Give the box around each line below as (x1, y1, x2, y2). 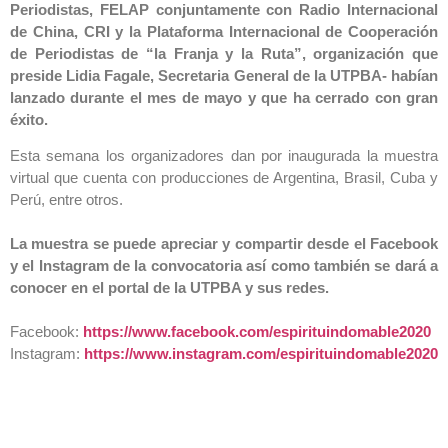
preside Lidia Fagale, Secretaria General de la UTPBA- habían (10, 67, 438, 84)
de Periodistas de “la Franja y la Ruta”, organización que (10, 45, 438, 62)
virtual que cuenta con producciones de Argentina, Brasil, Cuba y (10, 169, 438, 187)
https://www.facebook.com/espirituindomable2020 (83, 323, 431, 341)
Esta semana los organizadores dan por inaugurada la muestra (10, 147, 438, 165)
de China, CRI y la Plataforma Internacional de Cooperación (10, 23, 438, 40)
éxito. (10, 111, 48, 128)
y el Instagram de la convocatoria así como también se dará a (10, 257, 438, 275)
